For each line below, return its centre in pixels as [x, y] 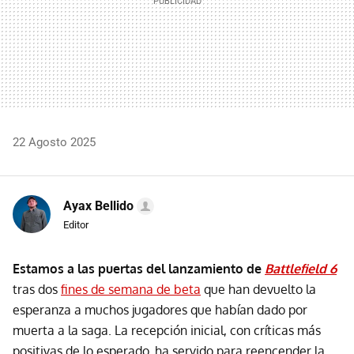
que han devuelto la [258, 290]
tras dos [37, 290]
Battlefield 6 [301, 269]
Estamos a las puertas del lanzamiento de [139, 269]
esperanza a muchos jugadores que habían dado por [160, 310]
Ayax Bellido [98, 206]
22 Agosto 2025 [54, 143]
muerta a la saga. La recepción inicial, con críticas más [167, 331]
